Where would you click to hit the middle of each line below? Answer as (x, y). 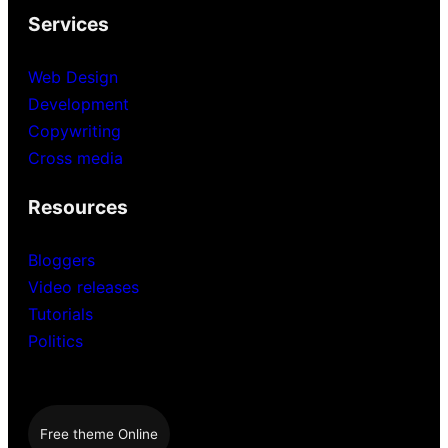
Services (68, 23)
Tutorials (60, 313)
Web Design (73, 76)
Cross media (75, 157)
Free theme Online (99, 433)
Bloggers (61, 259)
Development (78, 103)
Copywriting (74, 130)
